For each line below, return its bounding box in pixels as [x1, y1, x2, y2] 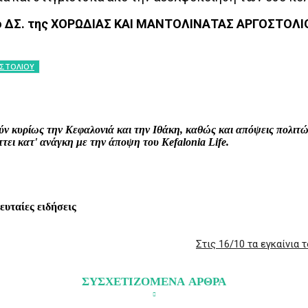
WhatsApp [77, 83, 118, 94]
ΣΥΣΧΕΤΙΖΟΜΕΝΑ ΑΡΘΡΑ [82, 274, 226, 289]
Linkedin [163, 83, 199, 94]
